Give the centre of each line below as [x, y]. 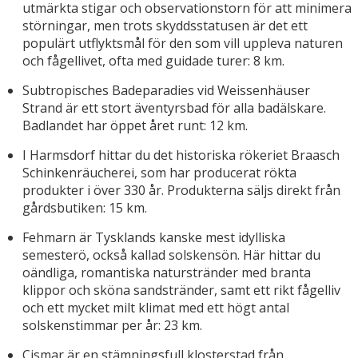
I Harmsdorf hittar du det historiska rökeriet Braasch [181, 155]
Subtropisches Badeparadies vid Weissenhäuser [166, 91]
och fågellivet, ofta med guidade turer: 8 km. [153, 61]
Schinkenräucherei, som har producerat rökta [159, 173]
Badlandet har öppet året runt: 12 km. [135, 126]
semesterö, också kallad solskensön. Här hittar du [171, 255]
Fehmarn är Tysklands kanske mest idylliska [154, 238]
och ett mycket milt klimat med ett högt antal [156, 308]
